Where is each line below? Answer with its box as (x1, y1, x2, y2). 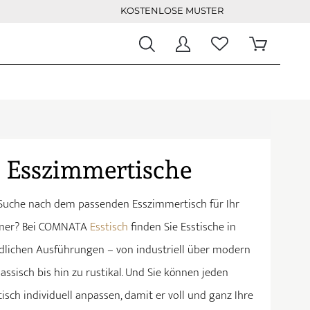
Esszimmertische (7, 155, 192, 184)
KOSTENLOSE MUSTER (120, 5, 224, 16)
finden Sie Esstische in (128, 217, 236, 237)
